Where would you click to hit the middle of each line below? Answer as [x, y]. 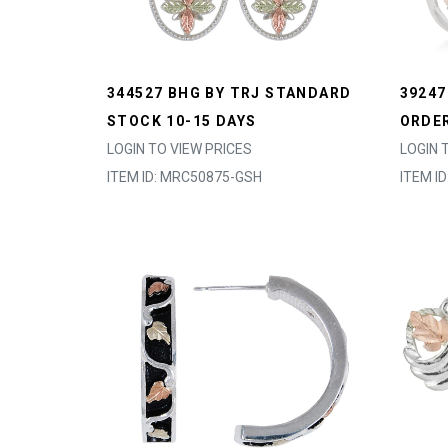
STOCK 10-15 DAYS [182, 121]
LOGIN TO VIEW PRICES [179, 149]
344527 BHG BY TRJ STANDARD [229, 93]
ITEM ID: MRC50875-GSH [184, 177]
